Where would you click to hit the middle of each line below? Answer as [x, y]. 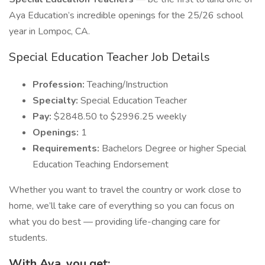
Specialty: [56, 101]
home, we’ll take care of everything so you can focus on [122, 206]
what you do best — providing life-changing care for [114, 222]
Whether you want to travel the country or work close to [125, 190]
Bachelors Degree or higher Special [174, 148]
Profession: [60, 85]
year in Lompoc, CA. [49, 31]
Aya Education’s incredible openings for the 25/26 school [126, 15]
